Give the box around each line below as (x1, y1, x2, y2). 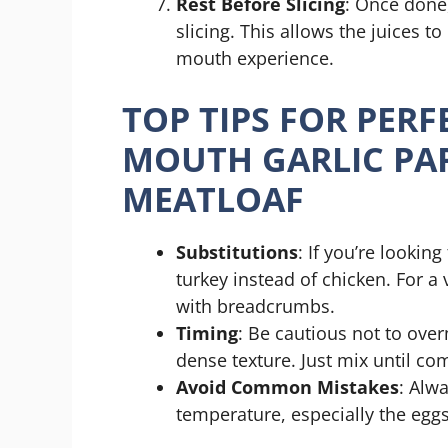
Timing (176, 320, 238, 345)
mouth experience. (176, 45, 334, 70)
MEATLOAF (122, 175, 304, 222)
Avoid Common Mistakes (176, 374, 399, 399)
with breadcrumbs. (176, 293, 335, 318)
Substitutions (176, 239, 298, 264)
